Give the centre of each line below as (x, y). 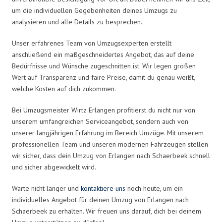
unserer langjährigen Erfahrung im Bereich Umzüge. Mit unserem (108, 133)
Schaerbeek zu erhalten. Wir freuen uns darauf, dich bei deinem (107, 211)
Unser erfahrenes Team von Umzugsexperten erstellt (92, 43)
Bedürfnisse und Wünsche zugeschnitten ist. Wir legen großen (104, 66)
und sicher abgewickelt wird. (54, 167)
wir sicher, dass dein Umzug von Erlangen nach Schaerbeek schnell (111, 155)
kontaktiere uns (103, 188)
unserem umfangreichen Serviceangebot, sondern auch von (100, 121)
